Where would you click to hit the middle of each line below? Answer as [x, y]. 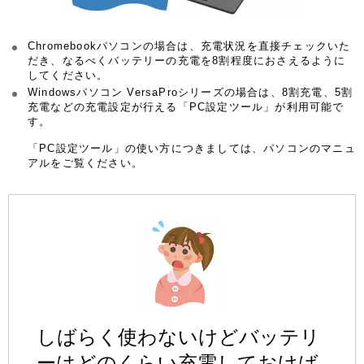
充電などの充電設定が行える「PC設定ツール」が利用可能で [186, 107]
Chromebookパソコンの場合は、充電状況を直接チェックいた [189, 46]
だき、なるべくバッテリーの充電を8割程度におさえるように [187, 61]
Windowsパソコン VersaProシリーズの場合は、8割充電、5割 [191, 93]
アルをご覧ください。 [85, 163]
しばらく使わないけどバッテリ [178, 337]
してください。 [68, 76]
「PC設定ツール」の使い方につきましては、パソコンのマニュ [192, 149]
